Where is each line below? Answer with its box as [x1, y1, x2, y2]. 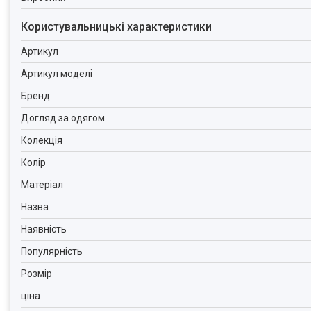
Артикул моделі [21, 68, 92, 79]
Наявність [21, 224, 67, 235]
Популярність [21, 246, 83, 257]
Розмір [21, 268, 52, 279]
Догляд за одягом [21, 112, 105, 124]
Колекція [21, 135, 62, 146]
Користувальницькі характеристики [21, 20, 212, 33]
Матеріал [21, 179, 63, 190]
